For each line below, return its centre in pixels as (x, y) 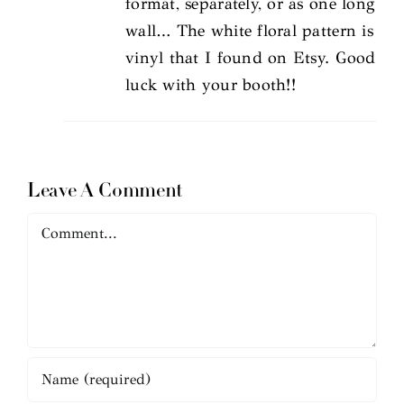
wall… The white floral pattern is (249, 30)
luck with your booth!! (211, 84)
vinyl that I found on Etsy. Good (251, 57)
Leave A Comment (105, 191)
